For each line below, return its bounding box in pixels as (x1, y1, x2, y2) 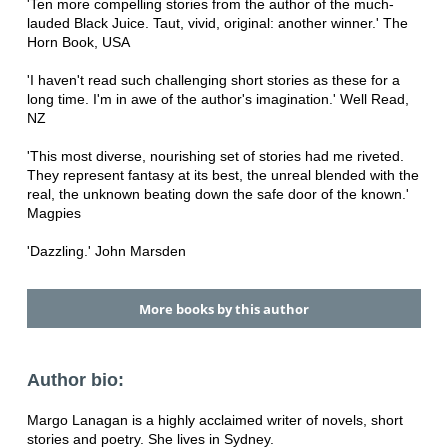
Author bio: (26, 369, 124, 390)
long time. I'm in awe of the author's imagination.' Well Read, (26, 91, 409, 108)
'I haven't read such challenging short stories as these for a (26, 72, 400, 89)
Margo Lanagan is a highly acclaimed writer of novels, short (26, 411, 403, 428)
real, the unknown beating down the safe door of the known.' (26, 186, 409, 203)
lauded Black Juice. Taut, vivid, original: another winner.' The (26, 15, 408, 32)
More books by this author (138, 299, 309, 318)
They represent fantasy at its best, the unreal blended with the (26, 167, 419, 184)
